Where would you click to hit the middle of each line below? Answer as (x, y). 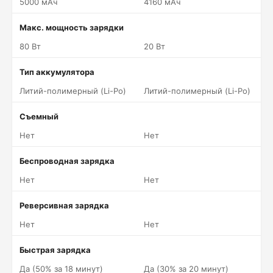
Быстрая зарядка (55, 250)
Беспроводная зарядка (67, 161)
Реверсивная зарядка (64, 205)
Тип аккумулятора (57, 72)
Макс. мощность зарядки (72, 27)
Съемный (39, 116)
